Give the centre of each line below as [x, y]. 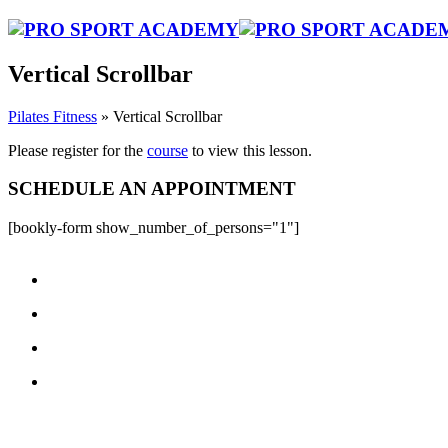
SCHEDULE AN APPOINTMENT [152, 189]
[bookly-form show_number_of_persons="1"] [153, 227]
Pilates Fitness [52, 116]
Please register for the [77, 150]
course [167, 150]
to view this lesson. [250, 150]
